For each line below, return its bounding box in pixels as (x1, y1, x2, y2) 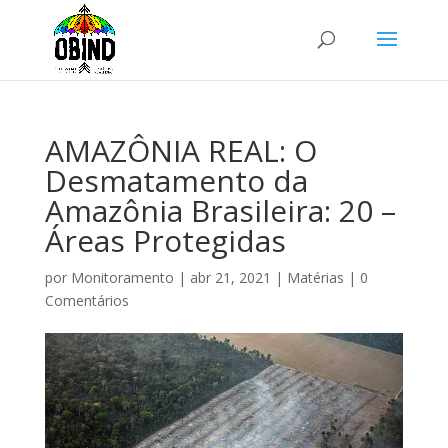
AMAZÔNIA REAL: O (44, 130, 317, 171)
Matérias (286, 268, 344, 287)
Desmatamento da (44, 160, 308, 201)
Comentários (44, 291, 129, 310)
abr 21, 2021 (189, 268, 271, 287)
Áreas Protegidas (44, 220, 286, 261)
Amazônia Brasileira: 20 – (44, 190, 396, 231)
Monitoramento (70, 268, 174, 287)
